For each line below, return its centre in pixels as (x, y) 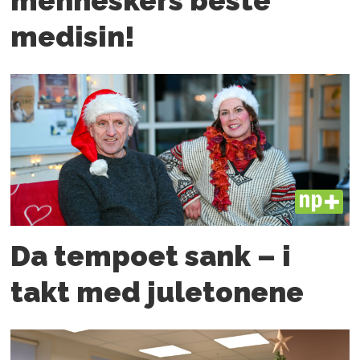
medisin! (73, 36)
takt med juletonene (157, 292)
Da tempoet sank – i (151, 256)
